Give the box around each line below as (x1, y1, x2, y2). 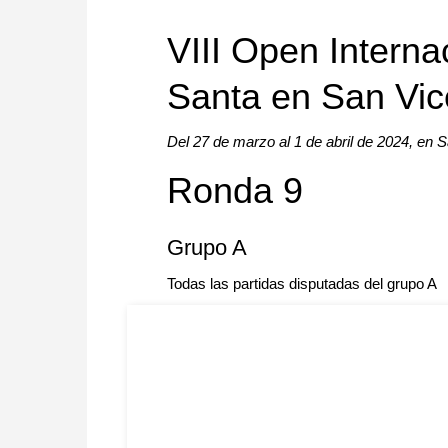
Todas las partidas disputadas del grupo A (167, 275, 437, 293)
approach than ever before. (235, 8, 422, 26)
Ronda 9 (167, 170, 303, 212)
